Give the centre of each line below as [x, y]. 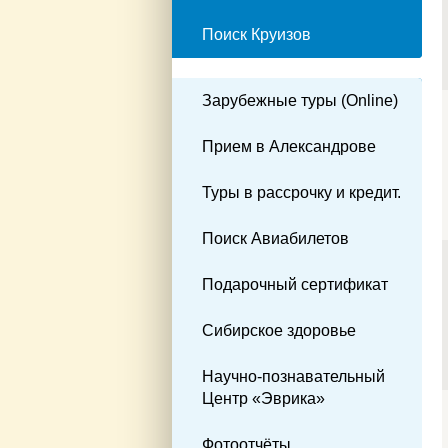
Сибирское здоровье [279, 330]
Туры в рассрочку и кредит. [301, 192]
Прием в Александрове [289, 146]
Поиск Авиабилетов [275, 238]
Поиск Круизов [256, 34]
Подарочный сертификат [295, 284]
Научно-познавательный [293, 376]
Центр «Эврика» [263, 398]
